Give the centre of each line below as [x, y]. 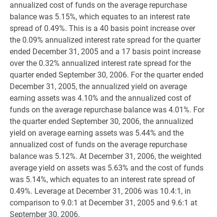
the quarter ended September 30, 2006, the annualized [101, 121]
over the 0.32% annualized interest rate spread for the [100, 63]
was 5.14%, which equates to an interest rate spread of [102, 179]
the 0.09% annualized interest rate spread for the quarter [105, 40]
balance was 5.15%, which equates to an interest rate [100, 17]
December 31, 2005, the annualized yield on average [98, 86]
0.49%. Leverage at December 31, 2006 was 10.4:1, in [100, 191]
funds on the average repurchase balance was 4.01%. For [107, 110]
